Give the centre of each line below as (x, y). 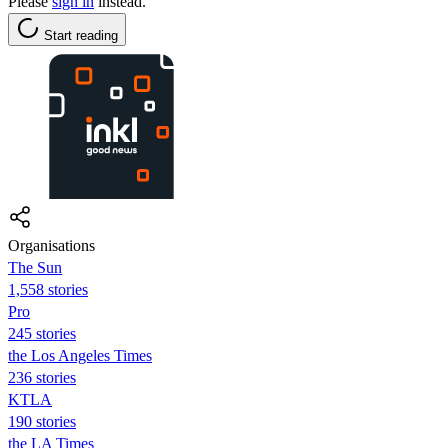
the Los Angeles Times (80, 355)
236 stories (42, 377)
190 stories (42, 421)
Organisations (51, 245)
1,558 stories (48, 289)
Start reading (81, 35)
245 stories (42, 333)
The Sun (35, 267)
